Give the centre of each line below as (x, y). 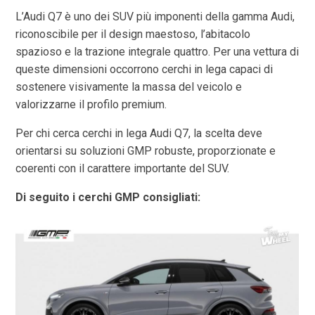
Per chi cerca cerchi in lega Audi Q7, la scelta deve (139, 133)
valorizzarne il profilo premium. (91, 104)
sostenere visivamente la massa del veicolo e (129, 86)
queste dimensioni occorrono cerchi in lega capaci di (144, 69)
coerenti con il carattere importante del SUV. (123, 168)
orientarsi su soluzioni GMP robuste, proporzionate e (146, 150)
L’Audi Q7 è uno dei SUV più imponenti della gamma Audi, (155, 16)
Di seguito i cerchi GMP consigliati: (108, 197)
